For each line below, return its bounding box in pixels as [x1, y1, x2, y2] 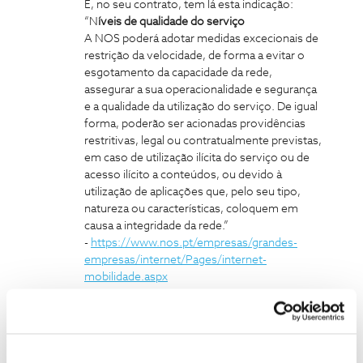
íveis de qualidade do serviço [98, 16, 245, 28]
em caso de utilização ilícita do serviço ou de [84, 152, 310, 164]
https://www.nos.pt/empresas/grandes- [91, 237, 297, 249]
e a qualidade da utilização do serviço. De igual [84, 101, 318, 113]
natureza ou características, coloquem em [84, 203, 298, 215]
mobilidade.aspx [84, 271, 168, 283]
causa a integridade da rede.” [84, 220, 228, 232]
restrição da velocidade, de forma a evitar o [84, 50, 305, 62]
